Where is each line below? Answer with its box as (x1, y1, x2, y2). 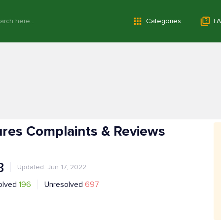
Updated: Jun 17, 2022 (17, 162, 86, 171)
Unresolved (44, 179, 85, 189)
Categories (146, 16, 181, 25)
